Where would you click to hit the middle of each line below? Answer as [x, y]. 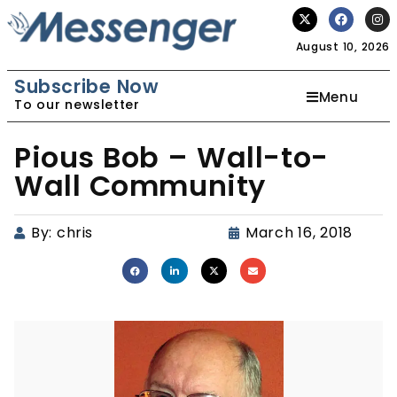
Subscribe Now [87, 86]
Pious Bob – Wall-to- [171, 157]
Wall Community [140, 186]
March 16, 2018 [299, 233]
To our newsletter [77, 105]
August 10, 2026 [343, 47]
